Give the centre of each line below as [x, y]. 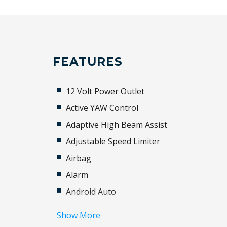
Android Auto [91, 192]
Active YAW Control [102, 108]
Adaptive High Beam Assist [117, 125]
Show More [79, 215]
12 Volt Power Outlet [105, 91]
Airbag [79, 158]
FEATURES [88, 62]
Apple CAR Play [94, 208]
